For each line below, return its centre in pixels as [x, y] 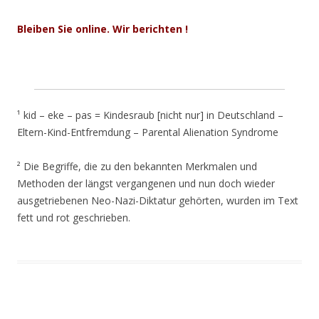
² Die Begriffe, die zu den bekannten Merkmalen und [137, 166]
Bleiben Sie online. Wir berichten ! [103, 28]
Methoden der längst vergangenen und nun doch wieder [146, 183]
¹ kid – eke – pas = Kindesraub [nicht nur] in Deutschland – [150, 115]
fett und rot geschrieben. [74, 217]
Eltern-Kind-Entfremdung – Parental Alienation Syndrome [148, 132]
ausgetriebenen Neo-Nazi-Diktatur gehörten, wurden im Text [158, 200]
